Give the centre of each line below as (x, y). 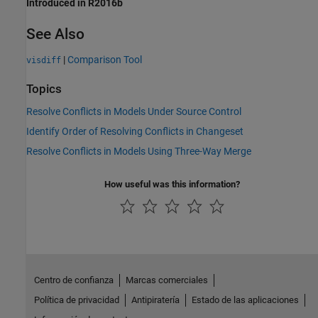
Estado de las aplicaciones (245, 300)
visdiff (44, 61)
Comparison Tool (105, 60)
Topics (44, 89)
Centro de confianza (73, 280)
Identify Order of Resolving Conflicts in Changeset (135, 131)
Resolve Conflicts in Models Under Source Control (134, 111)
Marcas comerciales (166, 280)
